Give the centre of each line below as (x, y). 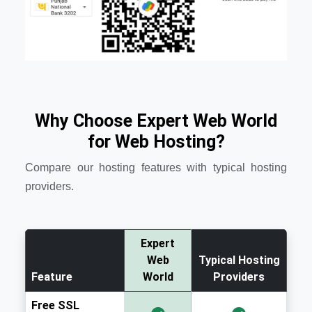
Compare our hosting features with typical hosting (156, 168)
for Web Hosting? (156, 142)
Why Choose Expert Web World (156, 121)
